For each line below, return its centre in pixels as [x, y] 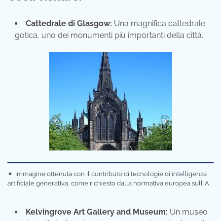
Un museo [188, 212]
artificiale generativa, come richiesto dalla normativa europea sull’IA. [109, 183]
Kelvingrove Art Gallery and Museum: [97, 212]
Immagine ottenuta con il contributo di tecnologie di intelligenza [111, 174]
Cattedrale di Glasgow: [69, 23]
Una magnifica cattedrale [159, 23]
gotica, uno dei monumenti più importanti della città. [109, 35]
